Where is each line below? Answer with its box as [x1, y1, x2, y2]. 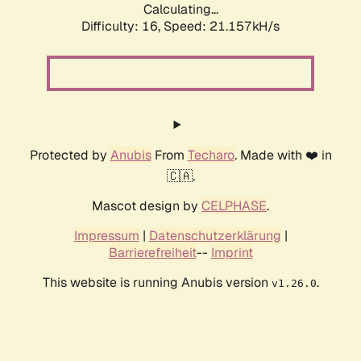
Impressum [73, 227, 139, 245]
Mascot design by [92, 197, 201, 215]
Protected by [29, 147, 110, 164]
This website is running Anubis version [42, 274, 272, 292]
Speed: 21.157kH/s [164, 18, 280, 35]
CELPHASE [201, 197, 267, 215]
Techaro [187, 147, 234, 164]
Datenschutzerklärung [148, 227, 281, 245]
